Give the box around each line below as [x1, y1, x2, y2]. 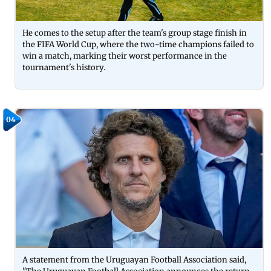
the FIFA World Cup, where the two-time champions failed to [22, 39, 254, 50]
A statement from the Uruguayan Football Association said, [22, 254, 246, 265]
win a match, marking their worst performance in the [22, 51, 227, 62]
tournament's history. [22, 62, 105, 73]
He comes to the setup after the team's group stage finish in [22, 28, 247, 39]
